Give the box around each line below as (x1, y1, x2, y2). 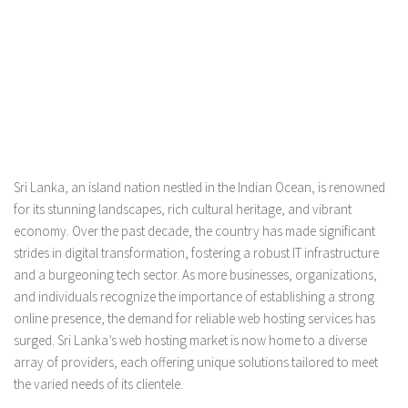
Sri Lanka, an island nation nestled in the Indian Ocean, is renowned (14, 178, 385, 196)
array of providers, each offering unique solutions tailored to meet (14, 353, 378, 371)
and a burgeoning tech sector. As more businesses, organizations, (14, 266, 377, 283)
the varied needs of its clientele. (14, 375, 183, 393)
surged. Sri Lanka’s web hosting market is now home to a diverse (14, 331, 367, 349)
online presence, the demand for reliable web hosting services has (14, 310, 375, 327)
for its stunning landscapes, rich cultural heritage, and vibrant (14, 200, 352, 218)
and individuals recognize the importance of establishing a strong (14, 288, 374, 305)
